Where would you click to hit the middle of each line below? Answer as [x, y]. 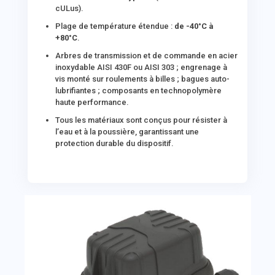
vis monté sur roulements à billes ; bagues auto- [143, 79]
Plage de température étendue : [115, 26]
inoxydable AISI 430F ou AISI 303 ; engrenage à [141, 67]
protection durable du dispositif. [115, 143]
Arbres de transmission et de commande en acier [147, 56]
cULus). [70, 8]
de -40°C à [194, 26]
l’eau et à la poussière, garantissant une [127, 132]
